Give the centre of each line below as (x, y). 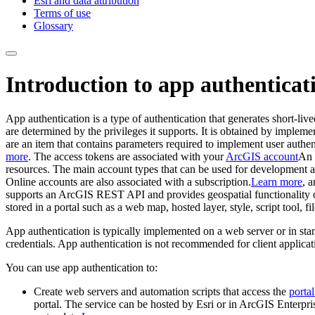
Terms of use (62, 13)
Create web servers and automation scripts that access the (161, 292)
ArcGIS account (262, 157)
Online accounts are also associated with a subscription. (128, 182)
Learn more (277, 182)
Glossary (53, 26)
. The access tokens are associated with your (127, 157)
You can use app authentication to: (82, 268)
